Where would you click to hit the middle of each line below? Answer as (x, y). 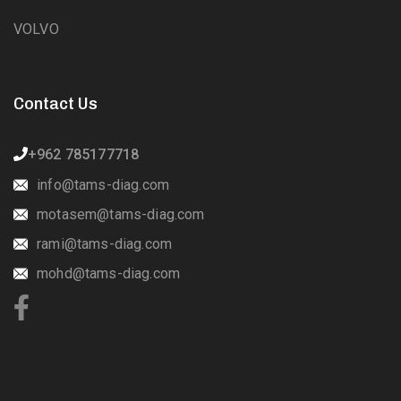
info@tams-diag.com (103, 185)
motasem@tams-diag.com (121, 215)
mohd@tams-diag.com (109, 274)
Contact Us (55, 104)
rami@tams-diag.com (105, 244)
